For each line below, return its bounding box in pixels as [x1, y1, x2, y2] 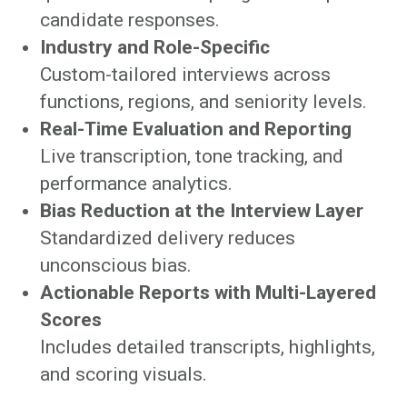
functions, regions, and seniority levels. [40, 90, 367, 113]
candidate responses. [40, 8, 220, 31]
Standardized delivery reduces [40, 226, 295, 249]
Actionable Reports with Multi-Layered [40, 281, 376, 303]
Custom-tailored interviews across [40, 63, 331, 85]
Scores [40, 308, 102, 331]
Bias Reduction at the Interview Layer [40, 199, 363, 222]
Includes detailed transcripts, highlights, [40, 335, 375, 358]
